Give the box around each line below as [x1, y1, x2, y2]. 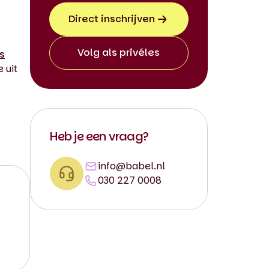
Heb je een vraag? [49, 128, 149, 145]
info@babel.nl [97, 159, 165, 173]
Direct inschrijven [68, 12, 155, 26]
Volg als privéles [77, 46, 160, 59]
